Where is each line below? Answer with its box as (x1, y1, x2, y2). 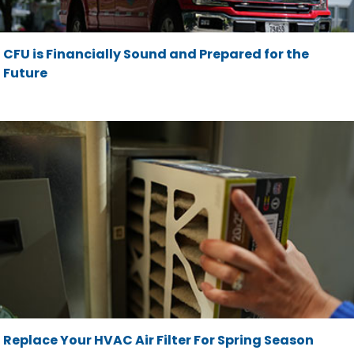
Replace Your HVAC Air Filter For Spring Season (3, 331, 314, 350)
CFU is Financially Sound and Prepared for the (3, 44, 310, 63)
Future (3, 63, 48, 82)
